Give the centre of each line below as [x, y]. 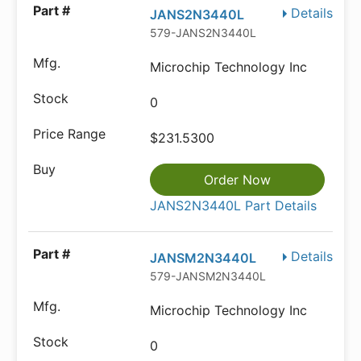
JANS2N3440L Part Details [234, 206]
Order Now [238, 180]
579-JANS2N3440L [203, 33]
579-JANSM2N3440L [208, 276]
